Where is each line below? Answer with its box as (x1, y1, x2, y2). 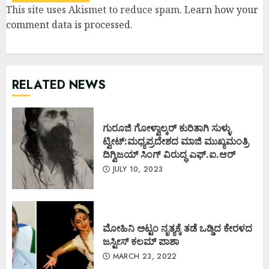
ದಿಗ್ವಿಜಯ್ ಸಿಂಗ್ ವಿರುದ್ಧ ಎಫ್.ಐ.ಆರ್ (103, 148, 235, 162)
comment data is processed (6, 18, 130, 32)
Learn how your (184, 3, 258, 17)
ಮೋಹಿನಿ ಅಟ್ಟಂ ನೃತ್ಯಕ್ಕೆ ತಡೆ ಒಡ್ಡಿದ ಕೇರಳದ (103, 222, 252, 235)
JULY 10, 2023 (110, 164, 163, 175)
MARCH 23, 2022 (110, 251, 177, 262)
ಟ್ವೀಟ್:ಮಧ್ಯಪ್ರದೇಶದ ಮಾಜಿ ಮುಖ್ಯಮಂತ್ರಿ (103, 134, 249, 148)
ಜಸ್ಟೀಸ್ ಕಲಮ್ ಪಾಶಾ (103, 235, 179, 249)
